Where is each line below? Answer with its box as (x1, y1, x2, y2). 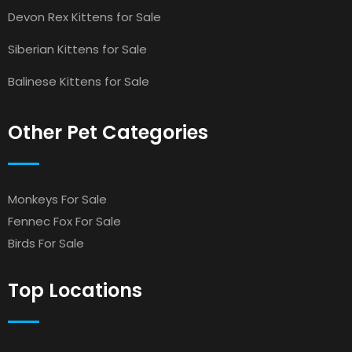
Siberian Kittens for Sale (8, 41, 147, 57)
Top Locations (8, 277, 142, 303)
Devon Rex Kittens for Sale (8, 9, 161, 25)
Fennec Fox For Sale (8, 213, 121, 229)
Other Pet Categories (8, 119, 208, 145)
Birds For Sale (8, 235, 84, 251)
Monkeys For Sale (8, 191, 107, 207)
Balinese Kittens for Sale (8, 73, 149, 90)
